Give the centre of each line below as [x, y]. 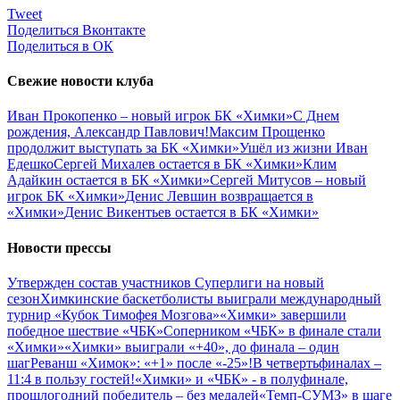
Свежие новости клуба [80, 81]
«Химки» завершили [283, 314]
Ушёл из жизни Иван [304, 148]
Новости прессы [59, 247]
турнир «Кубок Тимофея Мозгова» [113, 314]
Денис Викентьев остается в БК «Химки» [192, 212]
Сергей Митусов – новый [288, 180]
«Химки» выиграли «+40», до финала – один [202, 346]
